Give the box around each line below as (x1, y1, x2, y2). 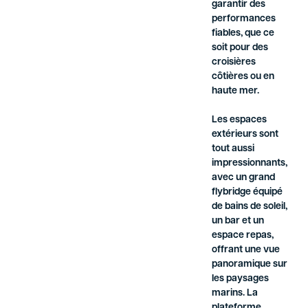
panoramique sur (212, 259, 288, 270)
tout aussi (212, 144, 255, 155)
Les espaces (212, 115, 267, 126)
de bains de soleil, (212, 201, 288, 212)
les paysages (212, 274, 269, 285)
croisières (212, 57, 256, 68)
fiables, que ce (212, 28, 275, 39)
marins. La (212, 288, 258, 299)
